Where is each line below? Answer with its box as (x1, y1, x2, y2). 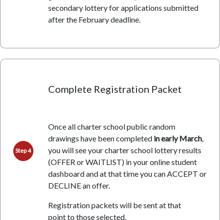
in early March (153, 134, 202, 143)
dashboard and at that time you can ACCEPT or (48, 169, 207, 179)
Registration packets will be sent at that (48, 200, 181, 210)
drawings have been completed (48, 134, 154, 143)
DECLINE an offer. (48, 181, 110, 191)
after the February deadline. (48, 15, 140, 25)
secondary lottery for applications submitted (48, 3, 198, 13)
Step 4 (15, 146, 31, 154)
